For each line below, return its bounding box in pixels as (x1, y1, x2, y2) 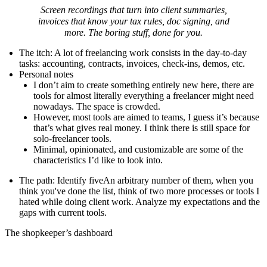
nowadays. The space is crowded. (33, 101, 160, 112)
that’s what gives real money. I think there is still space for (33, 123, 250, 133)
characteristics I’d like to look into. (33, 155, 163, 166)
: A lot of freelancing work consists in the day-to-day (50, 48, 247, 58)
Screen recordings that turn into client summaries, (40, 5, 227, 15)
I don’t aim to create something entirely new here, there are (33, 80, 254, 91)
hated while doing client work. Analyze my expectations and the (19, 197, 260, 207)
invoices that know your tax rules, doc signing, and (38, 16, 229, 27)
